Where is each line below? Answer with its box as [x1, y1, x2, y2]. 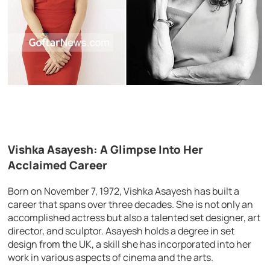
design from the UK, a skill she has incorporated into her [8, 237, 252, 251]
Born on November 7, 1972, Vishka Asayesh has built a [8, 184, 240, 198]
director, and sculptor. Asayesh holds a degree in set [8, 224, 235, 238]
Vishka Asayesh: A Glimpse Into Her [8, 142, 204, 158]
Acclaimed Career [8, 157, 108, 174]
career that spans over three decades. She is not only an [8, 198, 254, 212]
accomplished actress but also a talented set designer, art [8, 211, 261, 225]
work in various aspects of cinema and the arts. [8, 251, 214, 265]
